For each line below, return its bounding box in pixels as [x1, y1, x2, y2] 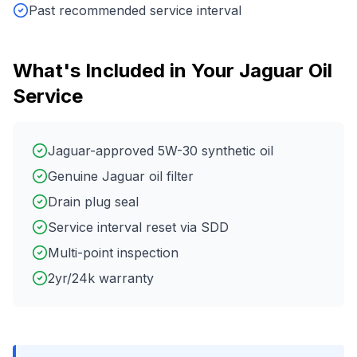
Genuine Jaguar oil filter [48, 168, 194, 184]
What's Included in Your [13, 59, 239, 82]
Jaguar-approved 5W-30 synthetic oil [48, 143, 273, 159]
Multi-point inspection [48, 245, 178, 261]
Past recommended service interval [29, 2, 241, 18]
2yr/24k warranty [48, 270, 154, 286]
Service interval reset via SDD [48, 219, 229, 235]
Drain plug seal [48, 194, 139, 210]
